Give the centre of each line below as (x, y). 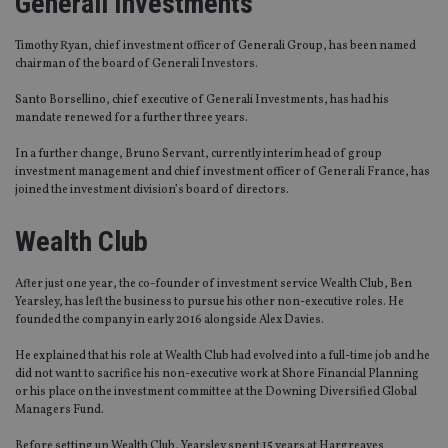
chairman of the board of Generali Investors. (136, 64)
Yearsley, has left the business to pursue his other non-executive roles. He (209, 302)
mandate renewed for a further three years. (131, 118)
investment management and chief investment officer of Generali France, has (222, 172)
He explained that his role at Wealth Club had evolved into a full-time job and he (222, 356)
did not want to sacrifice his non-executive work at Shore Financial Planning (217, 374)
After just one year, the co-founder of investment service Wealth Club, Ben (213, 284)
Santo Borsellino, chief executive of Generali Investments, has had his (202, 100)
